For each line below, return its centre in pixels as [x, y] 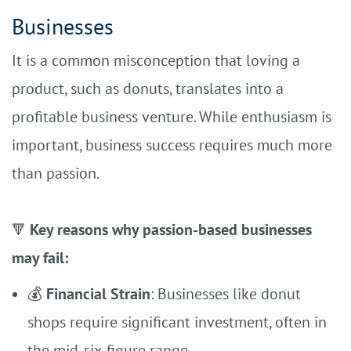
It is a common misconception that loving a [156, 60]
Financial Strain [98, 294]
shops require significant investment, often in [177, 322]
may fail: [40, 258]
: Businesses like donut [226, 294]
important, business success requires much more [172, 145]
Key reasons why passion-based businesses [171, 230]
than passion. [56, 173]
